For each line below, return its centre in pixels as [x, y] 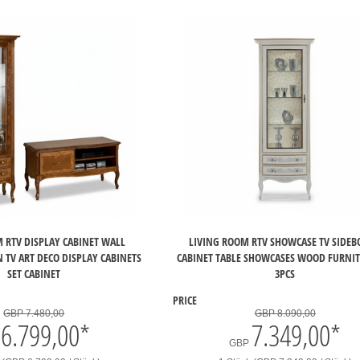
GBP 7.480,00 [34, 313]
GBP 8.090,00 [285, 313]
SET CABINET [34, 273]
